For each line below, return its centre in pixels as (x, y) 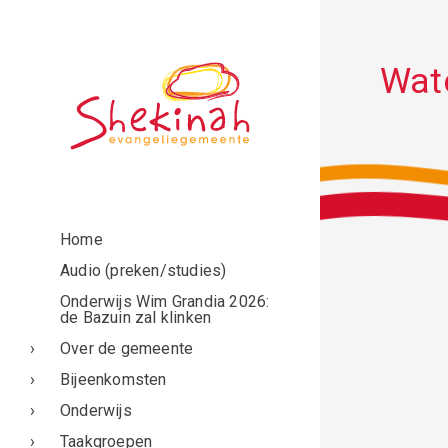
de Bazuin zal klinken (136, 317)
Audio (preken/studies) (143, 270)
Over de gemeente (127, 348)
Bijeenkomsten (113, 379)
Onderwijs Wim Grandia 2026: (165, 301)
